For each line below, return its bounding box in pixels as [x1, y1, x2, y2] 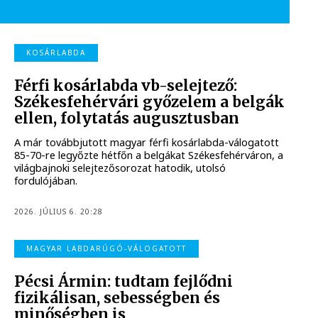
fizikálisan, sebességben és [14, 288, 221, 307]
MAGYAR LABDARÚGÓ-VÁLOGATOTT [26, 243, 187, 254]
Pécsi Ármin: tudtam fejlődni [14, 272, 234, 291]
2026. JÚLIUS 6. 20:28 [14, 206, 104, 216]
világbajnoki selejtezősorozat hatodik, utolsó [14, 161, 226, 175]
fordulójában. [14, 174, 78, 188]
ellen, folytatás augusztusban [14, 109, 240, 128]
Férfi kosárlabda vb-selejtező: [14, 76, 238, 95]
